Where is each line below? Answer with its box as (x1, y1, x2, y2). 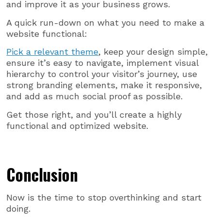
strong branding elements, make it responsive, (6, 80, 202, 91)
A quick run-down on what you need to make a (6, 17, 205, 28)
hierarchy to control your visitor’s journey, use (6, 69, 198, 79)
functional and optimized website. (6, 120, 149, 131)
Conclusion (6, 162, 78, 186)
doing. (6, 203, 31, 214)
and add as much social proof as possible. (6, 91, 183, 102)
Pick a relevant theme (6, 46, 99, 57)
